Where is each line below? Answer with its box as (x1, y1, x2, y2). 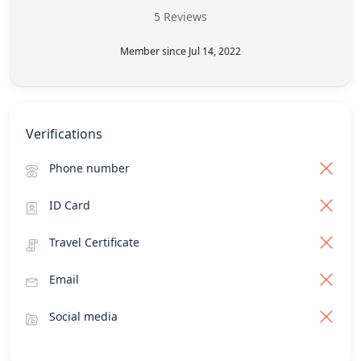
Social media (49, 309, 118, 324)
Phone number (49, 160, 130, 176)
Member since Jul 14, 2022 (120, 44, 241, 58)
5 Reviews (154, 9, 207, 24)
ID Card (49, 197, 90, 213)
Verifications (26, 125, 102, 143)
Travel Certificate (49, 234, 139, 250)
